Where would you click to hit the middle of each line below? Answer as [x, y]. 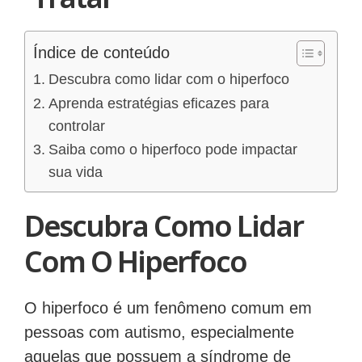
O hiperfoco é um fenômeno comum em [168, 308]
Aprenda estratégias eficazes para [158, 104]
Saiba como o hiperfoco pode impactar [173, 150]
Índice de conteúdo [101, 53]
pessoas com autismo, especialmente [159, 333]
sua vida [75, 173]
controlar [76, 126]
